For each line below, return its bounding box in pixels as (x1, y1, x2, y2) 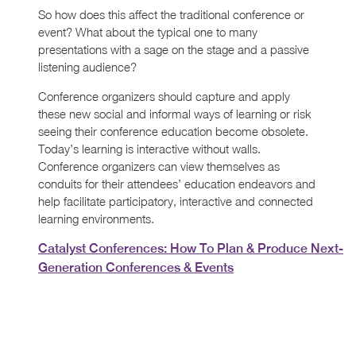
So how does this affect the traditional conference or (38, 6, 304, 21)
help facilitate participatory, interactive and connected (38, 193, 313, 208)
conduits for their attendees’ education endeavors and (38, 176, 315, 191)
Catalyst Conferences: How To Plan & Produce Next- (38, 240, 343, 256)
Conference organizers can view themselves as (38, 158, 280, 173)
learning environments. (38, 211, 154, 226)
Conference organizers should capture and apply (38, 88, 290, 103)
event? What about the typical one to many (38, 24, 257, 39)
